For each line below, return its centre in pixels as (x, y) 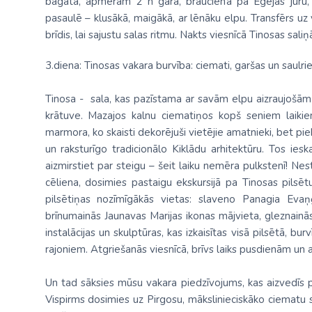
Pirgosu (165, 299)
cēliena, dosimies (88, 182)
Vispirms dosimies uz (96, 299)
